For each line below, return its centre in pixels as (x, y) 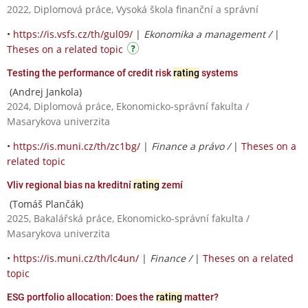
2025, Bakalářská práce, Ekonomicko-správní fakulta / (128, 218)
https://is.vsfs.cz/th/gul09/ (73, 34)
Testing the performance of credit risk (90, 73)
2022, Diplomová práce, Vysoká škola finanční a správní (133, 9)
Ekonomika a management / (209, 34)
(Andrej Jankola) (44, 91)
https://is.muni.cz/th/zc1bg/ (77, 146)
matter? (200, 297)
